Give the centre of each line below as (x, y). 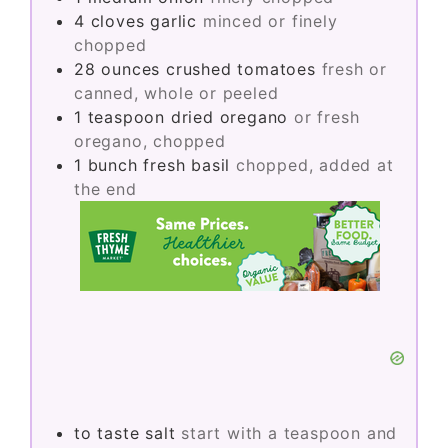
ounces (131, 68)
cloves (117, 20)
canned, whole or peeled (176, 92)
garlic (174, 20)
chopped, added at (315, 164)
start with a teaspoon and (289, 432)
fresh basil (187, 164)
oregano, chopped (150, 140)
